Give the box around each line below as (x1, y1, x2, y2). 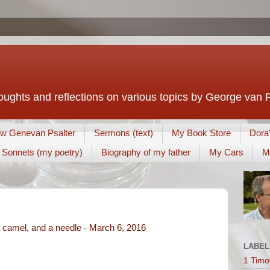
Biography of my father (101, 147, 190, 158)
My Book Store (171, 128, 231, 139)
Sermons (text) (93, 128, 153, 139)
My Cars (209, 147, 243, 158)
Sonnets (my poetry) (2, 147, 83, 158)
